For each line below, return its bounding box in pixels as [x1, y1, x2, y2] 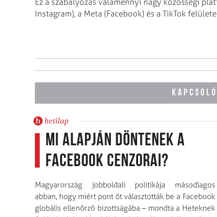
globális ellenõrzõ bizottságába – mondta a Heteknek [35, 203, 215, 213]
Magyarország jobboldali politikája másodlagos [35, 180, 215, 189]
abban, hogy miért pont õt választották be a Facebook [35, 191, 215, 201]
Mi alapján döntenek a [46, 132, 185, 150]
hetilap [45, 116, 69, 125]
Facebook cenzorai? [46, 153, 169, 170]
